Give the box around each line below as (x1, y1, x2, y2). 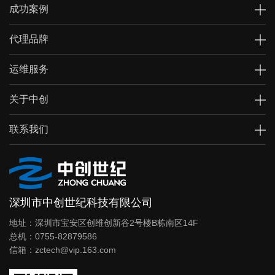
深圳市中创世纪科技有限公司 (9, 196, 153, 209)
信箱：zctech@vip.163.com (9, 244, 116, 255)
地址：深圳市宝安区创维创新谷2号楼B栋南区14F (9, 217, 198, 228)
